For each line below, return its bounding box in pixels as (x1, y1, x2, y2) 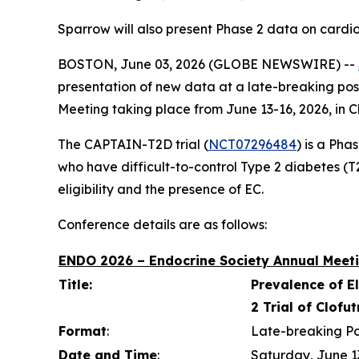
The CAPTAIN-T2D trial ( (58, 136, 208, 152)
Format (58, 323, 107, 339)
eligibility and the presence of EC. (58, 181, 264, 197)
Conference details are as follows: (58, 216, 267, 232)
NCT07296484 (208, 136, 296, 152)
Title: (58, 276, 92, 292)
